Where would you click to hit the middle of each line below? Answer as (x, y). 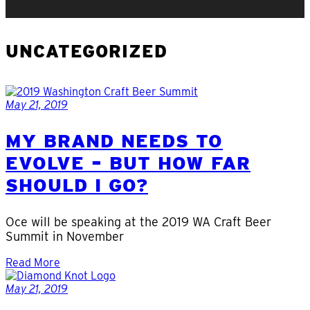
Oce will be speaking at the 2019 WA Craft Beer (138, 221)
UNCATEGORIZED (86, 52)
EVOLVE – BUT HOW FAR (128, 163)
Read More (33, 262)
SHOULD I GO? (77, 185)
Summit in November (65, 236)
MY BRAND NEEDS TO (114, 141)
